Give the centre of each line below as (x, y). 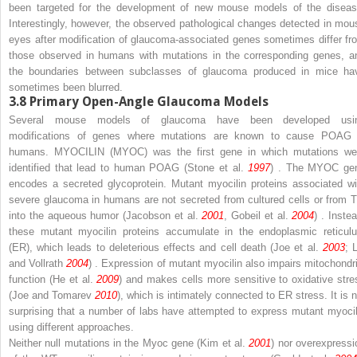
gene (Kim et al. (208, 343)
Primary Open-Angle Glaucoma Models (149, 101)
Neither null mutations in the (76, 343)
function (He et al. (53, 279)
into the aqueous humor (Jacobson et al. (106, 215)
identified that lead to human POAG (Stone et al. (129, 167)
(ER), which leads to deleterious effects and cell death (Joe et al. (166, 247)
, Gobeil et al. (258, 215)
